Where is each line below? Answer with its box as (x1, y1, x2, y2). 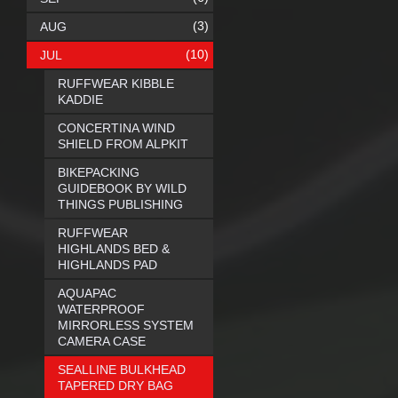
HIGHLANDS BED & (58, 242, 170, 256)
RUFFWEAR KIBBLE (58, 76, 174, 91)
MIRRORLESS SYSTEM (58, 318, 194, 332)
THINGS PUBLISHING (58, 197, 183, 211)
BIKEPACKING (58, 165, 139, 179)
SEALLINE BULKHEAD (58, 362, 186, 377)
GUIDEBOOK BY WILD (58, 181, 187, 195)
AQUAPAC (58, 286, 116, 300)
